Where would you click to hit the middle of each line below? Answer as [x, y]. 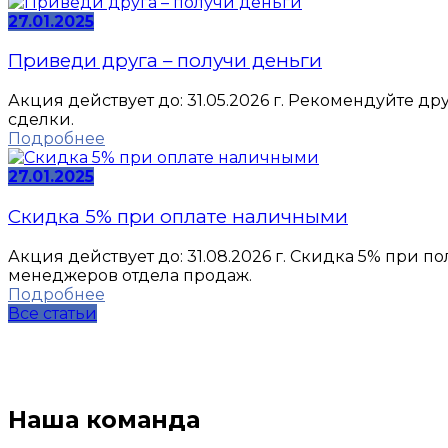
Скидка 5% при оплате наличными [178, 216]
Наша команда [104, 420]
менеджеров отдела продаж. [130, 275]
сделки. [41, 120]
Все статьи [52, 313]
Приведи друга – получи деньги [165, 61]
